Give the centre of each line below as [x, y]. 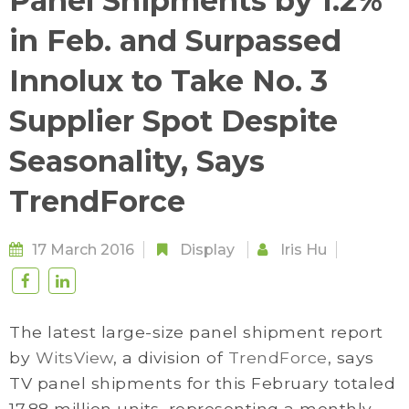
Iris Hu [304, 250]
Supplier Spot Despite [173, 121]
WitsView [74, 357]
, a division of [170, 357]
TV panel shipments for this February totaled [202, 383]
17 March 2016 [83, 250]
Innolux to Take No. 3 [168, 81]
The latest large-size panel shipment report [196, 332]
